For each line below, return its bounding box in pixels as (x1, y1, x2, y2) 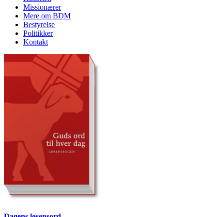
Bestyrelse (23, 20, 55, 29)
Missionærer (23, 3, 61, 12)
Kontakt (23, 38, 48, 46)
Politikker (23, 29, 53, 38)
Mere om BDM (23, 12, 71, 20)
